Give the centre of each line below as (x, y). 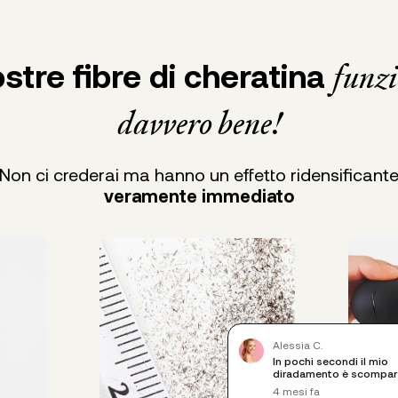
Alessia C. (298, 344)
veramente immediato (199, 195)
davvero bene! (199, 123)
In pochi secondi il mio (330, 360)
